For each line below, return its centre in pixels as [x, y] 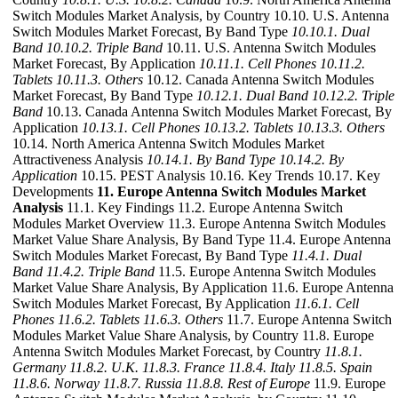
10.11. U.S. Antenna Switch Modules [269, 48]
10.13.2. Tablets [248, 128]
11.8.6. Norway [56, 384]
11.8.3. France [183, 368]
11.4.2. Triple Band [100, 272]
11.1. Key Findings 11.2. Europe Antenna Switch [203, 208]
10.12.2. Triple [353, 96]
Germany [39, 368]
